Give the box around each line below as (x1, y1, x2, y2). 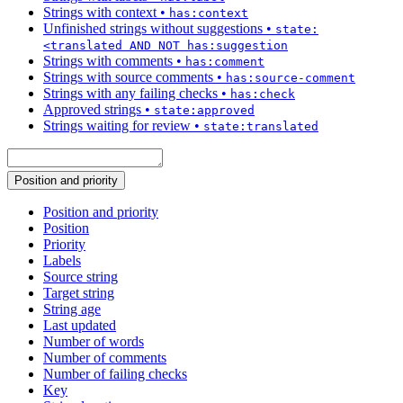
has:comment (185, 55, 264, 69)
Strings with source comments (43, 69, 213, 85)
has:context (169, 6, 248, 21)
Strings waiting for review (43, 118, 191, 134)
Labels (43, 253, 81, 269)
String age (43, 301, 101, 318)
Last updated (43, 318, 116, 334)
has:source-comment (226, 71, 355, 85)
